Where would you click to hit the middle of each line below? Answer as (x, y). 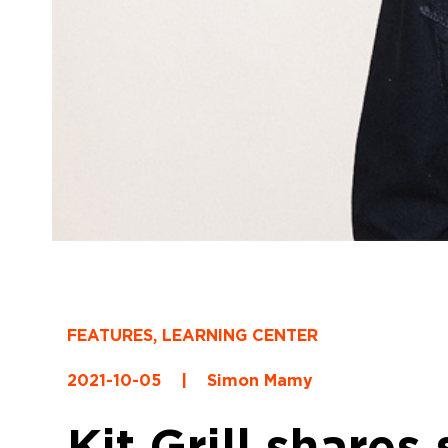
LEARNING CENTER (240, 336)
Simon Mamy (260, 381)
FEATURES (110, 336)
